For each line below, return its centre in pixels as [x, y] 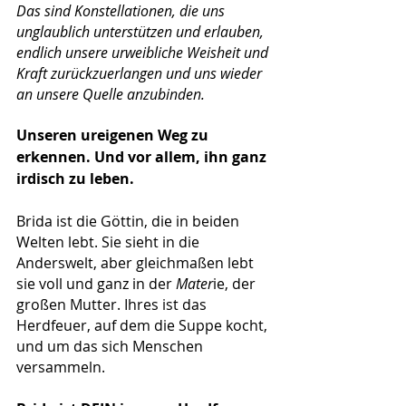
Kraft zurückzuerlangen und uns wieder [141, 73]
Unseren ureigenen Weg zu [114, 135]
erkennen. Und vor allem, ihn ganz [143, 156]
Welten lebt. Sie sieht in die [110, 242]
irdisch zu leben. [75, 178]
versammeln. [61, 367]
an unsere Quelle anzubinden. [112, 94]
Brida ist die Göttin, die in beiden [130, 221]
